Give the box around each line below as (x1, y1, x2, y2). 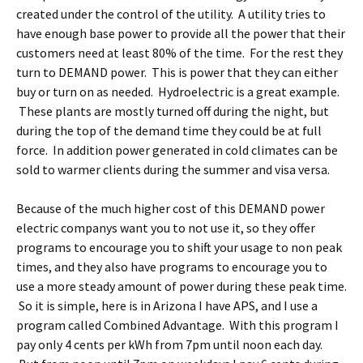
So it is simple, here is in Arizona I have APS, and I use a (16, 297, 318, 314)
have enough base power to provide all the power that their (16, 25, 345, 41)
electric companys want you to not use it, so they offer (16, 220, 315, 236)
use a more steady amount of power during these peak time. (16, 278, 347, 294)
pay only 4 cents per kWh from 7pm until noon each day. (16, 336, 322, 352)
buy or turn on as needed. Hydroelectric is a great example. (16, 83, 340, 100)
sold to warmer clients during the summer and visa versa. (16, 161, 330, 177)
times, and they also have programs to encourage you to (16, 258, 327, 275)
